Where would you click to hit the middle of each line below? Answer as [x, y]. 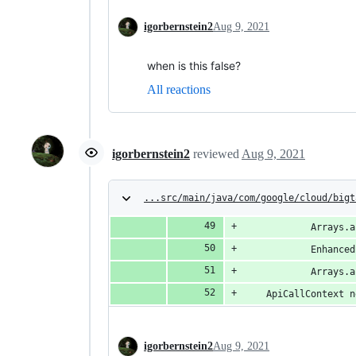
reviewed [217, 154]
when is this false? [194, 65]
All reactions [179, 89]
